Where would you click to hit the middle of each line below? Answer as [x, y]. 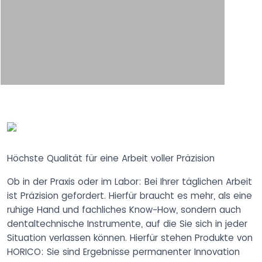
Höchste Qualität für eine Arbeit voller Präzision [111, 158]
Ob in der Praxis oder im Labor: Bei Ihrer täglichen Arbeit [130, 181]
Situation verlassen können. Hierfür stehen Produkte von [130, 237]
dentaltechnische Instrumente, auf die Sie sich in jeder [127, 223]
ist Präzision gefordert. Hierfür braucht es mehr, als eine [130, 195]
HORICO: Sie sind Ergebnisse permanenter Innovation [123, 251]
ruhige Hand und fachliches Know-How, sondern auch [124, 209]
